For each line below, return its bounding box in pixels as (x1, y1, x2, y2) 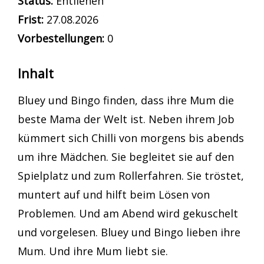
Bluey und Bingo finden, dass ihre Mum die (18, 93, 234, 108)
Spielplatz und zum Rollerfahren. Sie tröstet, (18, 169, 244, 183)
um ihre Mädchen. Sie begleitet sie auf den (18, 150, 234, 164)
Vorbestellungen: (18, 31, 104, 46)
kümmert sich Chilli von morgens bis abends (18, 131, 244, 146)
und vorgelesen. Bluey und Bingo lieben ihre (18, 225, 240, 240)
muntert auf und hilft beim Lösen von (18, 187, 210, 202)
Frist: (18, 12, 44, 27)
